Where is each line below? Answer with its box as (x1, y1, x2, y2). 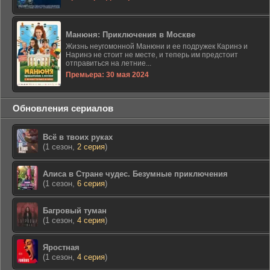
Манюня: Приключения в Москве (66, 30, 195, 39)
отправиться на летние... (66, 59, 151, 67)
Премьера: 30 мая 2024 (66, 71, 149, 79)
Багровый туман (43, 206, 107, 215)
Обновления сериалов (13, 103, 113, 113)
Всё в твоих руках (43, 133, 113, 142)
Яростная (43, 243, 80, 252)
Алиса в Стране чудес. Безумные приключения (43, 169, 228, 178)
